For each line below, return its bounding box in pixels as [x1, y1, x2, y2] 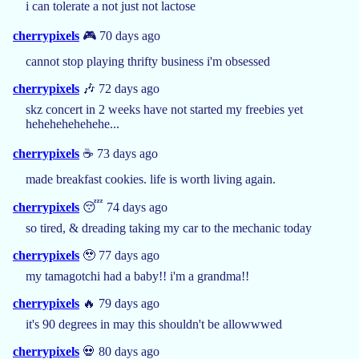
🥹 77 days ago [79, 248, 159, 262]
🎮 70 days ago [79, 28, 160, 42]
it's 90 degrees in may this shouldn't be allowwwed [26, 317, 282, 331]
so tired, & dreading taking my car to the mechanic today [26, 220, 312, 235]
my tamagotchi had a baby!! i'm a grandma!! [26, 268, 249, 283]
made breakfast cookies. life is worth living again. [26, 171, 276, 186]
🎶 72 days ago [79, 81, 159, 95]
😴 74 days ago [79, 200, 167, 214]
